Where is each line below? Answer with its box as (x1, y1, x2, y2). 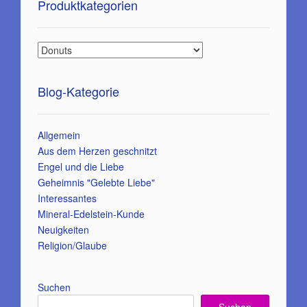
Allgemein (38, 127, 80, 142)
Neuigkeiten (38, 222, 89, 236)
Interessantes (38, 191, 97, 205)
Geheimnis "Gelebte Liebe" (38, 175, 155, 189)
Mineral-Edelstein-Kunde (38, 206, 145, 221)
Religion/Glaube (38, 238, 107, 252)
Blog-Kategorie (38, 82, 119, 100)
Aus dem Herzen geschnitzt (38, 143, 157, 158)
